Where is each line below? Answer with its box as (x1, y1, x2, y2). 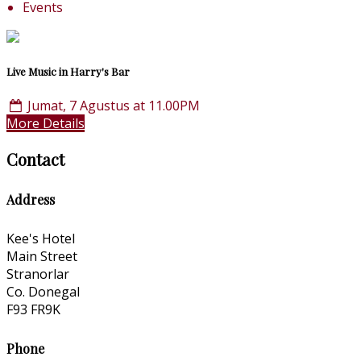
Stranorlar (6, 264, 69, 283)
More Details (6, 114, 85, 132)
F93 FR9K (6, 300, 60, 318)
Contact (6, 147, 64, 170)
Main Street (6, 247, 77, 265)
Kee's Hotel (6, 229, 75, 247)
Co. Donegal (6, 282, 80, 301)
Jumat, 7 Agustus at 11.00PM (24, 96, 201, 114)
